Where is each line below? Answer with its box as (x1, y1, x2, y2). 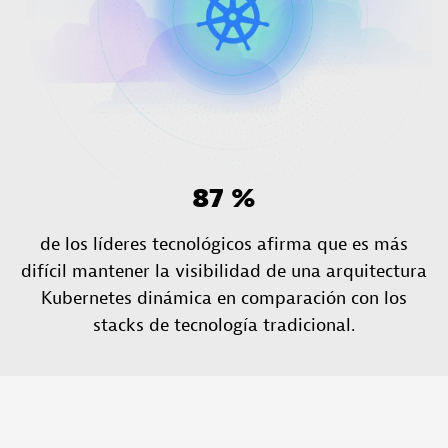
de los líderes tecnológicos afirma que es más (40, 232, 408, 256)
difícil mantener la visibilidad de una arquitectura (21, 259, 427, 283)
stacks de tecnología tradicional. (93, 313, 355, 337)
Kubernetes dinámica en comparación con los (41, 286, 407, 310)
